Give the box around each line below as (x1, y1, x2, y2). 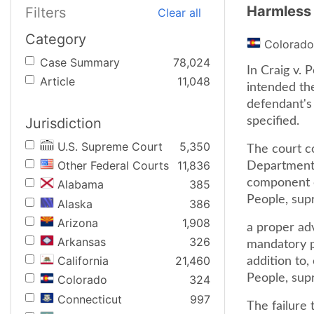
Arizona (57, 215, 98, 230)
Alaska (57, 196, 93, 211)
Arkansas (57, 234, 106, 249)
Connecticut (57, 292, 122, 306)
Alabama (57, 177, 104, 192)
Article (40, 74, 75, 89)
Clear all (158, 6, 201, 20)
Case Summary (40, 55, 120, 69)
